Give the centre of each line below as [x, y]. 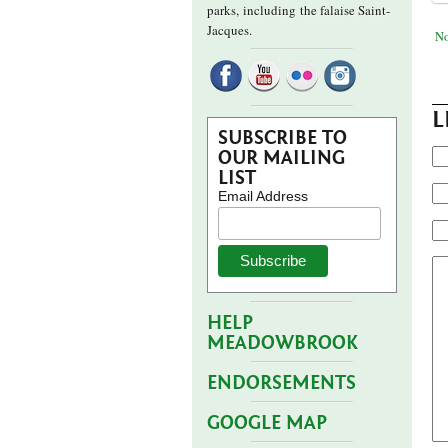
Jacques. [229, 30]
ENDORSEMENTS [281, 383]
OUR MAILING [281, 158]
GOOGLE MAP [267, 423]
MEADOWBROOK [282, 343]
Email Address [263, 196]
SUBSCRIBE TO [282, 138]
